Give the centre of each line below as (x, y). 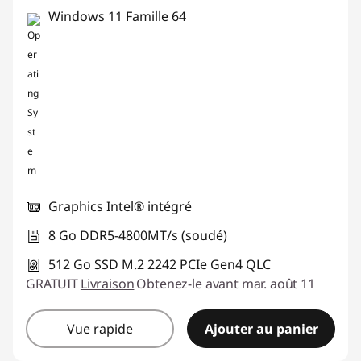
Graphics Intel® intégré (120, 206)
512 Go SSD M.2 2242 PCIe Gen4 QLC (160, 264)
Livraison (107, 284)
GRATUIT (52, 284)
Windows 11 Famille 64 (117, 16)
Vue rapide (100, 329)
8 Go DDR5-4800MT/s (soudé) (138, 235)
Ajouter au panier (261, 329)
